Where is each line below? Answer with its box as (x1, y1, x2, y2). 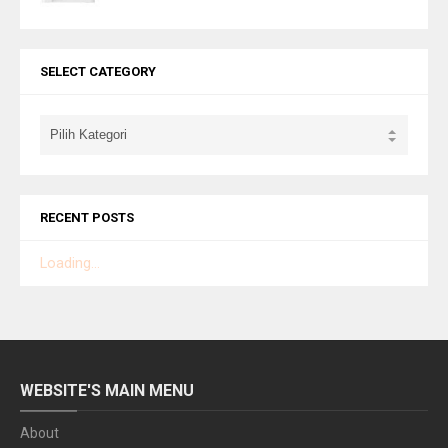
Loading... (40, 255, 100, 273)
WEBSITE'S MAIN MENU (20, 381, 194, 401)
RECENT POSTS (40, 210, 134, 226)
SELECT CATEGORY (40, 64, 156, 80)
